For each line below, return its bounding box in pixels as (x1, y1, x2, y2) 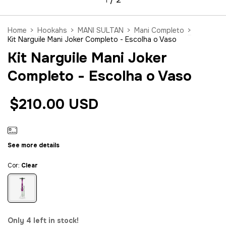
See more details (8, 141, 60, 149)
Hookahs (37, 26, 67, 35)
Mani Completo (134, 26, 184, 35)
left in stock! (31, 215, 79, 225)
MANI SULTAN (78, 26, 124, 35)
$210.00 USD (10, 95, 98, 114)
